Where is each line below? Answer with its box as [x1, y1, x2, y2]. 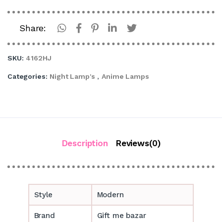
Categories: [7, 72, 48, 80]
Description [61, 138, 108, 148]
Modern [97, 190, 124, 199]
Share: [19, 22, 47, 33]
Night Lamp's [50, 72, 95, 80]
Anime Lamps [102, 72, 149, 80]
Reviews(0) [115, 138, 161, 148]
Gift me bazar [97, 211, 146, 220]
